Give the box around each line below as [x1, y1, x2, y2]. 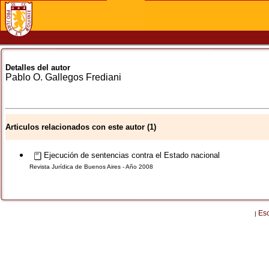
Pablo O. [5, 72, 43, 82]
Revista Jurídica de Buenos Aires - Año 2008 [29, 163, 153, 170]
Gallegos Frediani [45, 72, 121, 82]
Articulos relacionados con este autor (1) [5, 122, 156, 131]
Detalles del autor [5, 63, 70, 72]
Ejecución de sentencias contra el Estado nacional [41, 151, 220, 160]
